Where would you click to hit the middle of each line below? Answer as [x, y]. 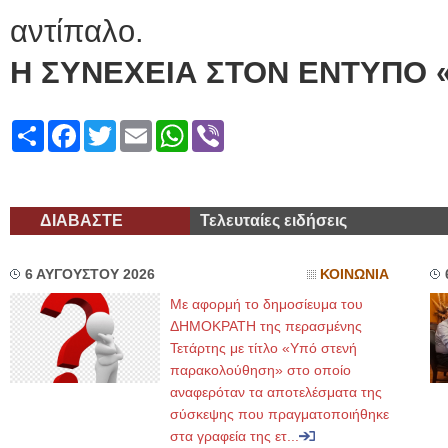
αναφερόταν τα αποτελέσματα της [276, 392]
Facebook [115, 127]
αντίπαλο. [77, 31]
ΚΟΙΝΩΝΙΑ [354, 274]
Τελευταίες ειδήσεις [273, 220]
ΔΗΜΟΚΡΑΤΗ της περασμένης [266, 326]
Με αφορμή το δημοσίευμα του [266, 304]
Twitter [139, 127]
